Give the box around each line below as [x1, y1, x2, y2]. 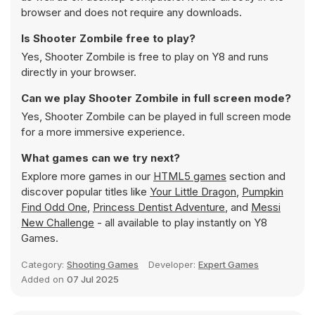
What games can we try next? [21, 151, 180, 165]
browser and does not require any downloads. [21, 6, 242, 19]
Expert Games [198, 259, 259, 270]
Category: [21, 259, 67, 270]
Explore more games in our [21, 169, 153, 183]
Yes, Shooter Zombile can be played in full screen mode [21, 110, 291, 123]
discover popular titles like [21, 185, 150, 198]
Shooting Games [67, 259, 139, 270]
